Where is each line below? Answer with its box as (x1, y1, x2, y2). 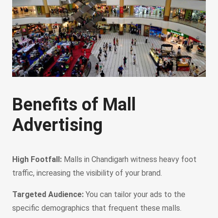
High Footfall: (12, 154, 62, 164)
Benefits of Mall (12, 94, 136, 115)
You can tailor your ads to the (84, 189, 185, 199)
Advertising (12, 114, 103, 135)
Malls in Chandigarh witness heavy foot (62, 154, 197, 164)
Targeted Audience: (12, 189, 84, 199)
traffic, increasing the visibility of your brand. (12, 168, 162, 178)
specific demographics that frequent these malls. (12, 203, 182, 213)
